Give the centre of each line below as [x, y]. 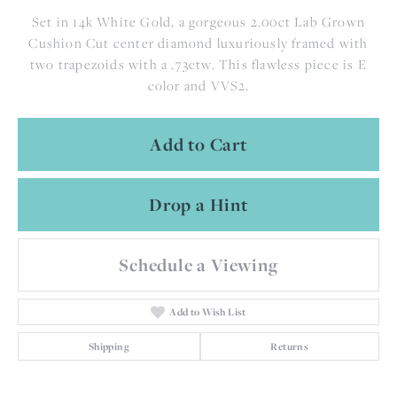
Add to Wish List [208, 312]
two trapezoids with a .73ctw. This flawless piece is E [198, 65]
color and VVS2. [198, 86]
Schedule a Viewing [198, 265]
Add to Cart [198, 144]
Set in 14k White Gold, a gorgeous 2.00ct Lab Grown [198, 22]
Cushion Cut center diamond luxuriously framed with [198, 43]
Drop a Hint [198, 204]
